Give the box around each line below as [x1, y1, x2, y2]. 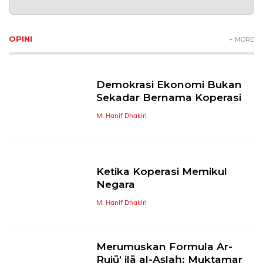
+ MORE [228, 35, 254, 43]
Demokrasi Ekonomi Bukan [96, 78, 242, 91]
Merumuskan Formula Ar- [96, 240, 233, 252]
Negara [96, 178, 136, 191]
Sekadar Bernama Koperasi [96, 91, 242, 104]
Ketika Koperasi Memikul [96, 165, 228, 178]
